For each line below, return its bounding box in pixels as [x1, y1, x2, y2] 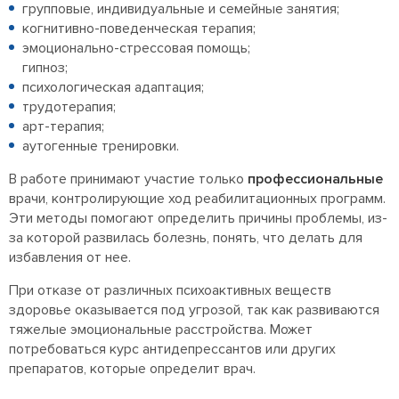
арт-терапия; [22, 118, 104, 136]
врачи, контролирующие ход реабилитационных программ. [9, 190, 386, 208]
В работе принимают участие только [9, 170, 248, 189]
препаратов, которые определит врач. [9, 360, 256, 379]
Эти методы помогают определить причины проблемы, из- [9, 209, 387, 228]
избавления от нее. [9, 248, 131, 267]
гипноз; [22, 59, 68, 77]
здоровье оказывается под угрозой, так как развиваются [9, 301, 379, 320]
